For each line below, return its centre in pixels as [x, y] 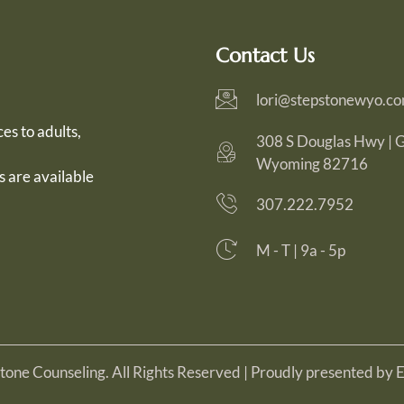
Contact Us [265, 55]
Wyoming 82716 [312, 163]
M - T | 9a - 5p [300, 251]
